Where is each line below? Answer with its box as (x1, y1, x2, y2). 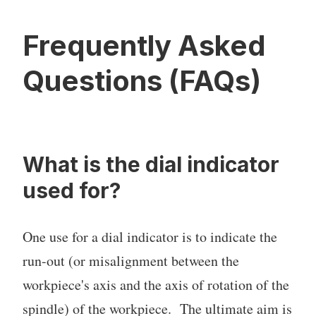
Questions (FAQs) (23, 63, 261, 99)
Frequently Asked (23, 28, 266, 63)
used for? (23, 178, 121, 204)
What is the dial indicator (23, 152, 279, 178)
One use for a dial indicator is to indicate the (23, 227, 277, 247)
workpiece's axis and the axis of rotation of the (23, 275, 289, 295)
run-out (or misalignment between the (23, 251, 239, 271)
